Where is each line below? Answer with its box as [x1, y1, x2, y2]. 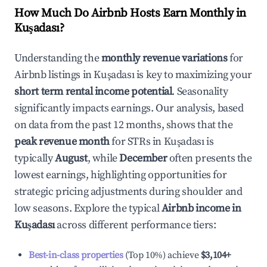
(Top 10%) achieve [123, 249, 199, 261]
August [55, 151, 88, 165]
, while [87, 151, 120, 165]
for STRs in [109, 135, 164, 148]
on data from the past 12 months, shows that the [14, 118, 233, 132]
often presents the [167, 151, 252, 165]
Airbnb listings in [14, 68, 94, 82]
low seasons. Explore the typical [14, 201, 162, 215]
